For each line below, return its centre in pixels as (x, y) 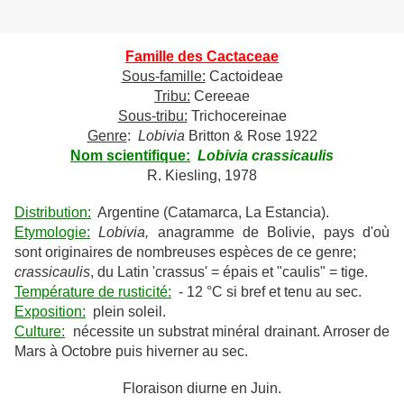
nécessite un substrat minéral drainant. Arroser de (227, 332)
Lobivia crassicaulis (266, 156)
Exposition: (50, 312)
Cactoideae (244, 77)
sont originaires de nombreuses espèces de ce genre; (185, 252)
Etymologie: (52, 233)
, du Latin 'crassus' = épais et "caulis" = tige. (229, 272)
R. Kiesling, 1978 (202, 176)
